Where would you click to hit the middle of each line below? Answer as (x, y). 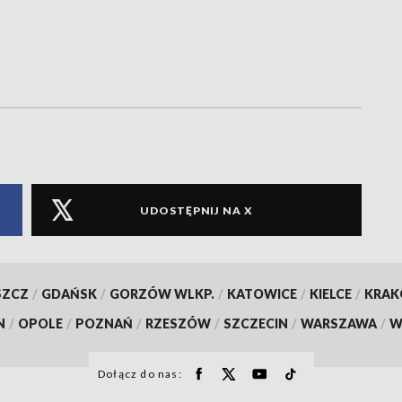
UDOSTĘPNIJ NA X (197, 210)
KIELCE (330, 294)
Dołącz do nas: (140, 374)
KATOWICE (262, 294)
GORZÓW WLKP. (162, 294)
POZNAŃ (104, 324)
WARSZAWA (339, 324)
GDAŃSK (69, 294)
